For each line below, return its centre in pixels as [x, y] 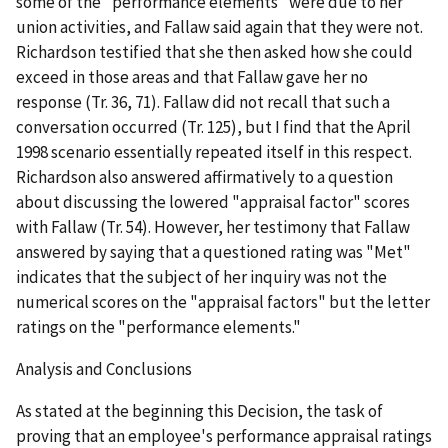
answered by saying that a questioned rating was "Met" [213, 251]
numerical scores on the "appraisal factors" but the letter [223, 301]
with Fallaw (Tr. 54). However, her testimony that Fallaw [213, 226]
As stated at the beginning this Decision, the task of [199, 410]
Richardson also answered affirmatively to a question [204, 176]
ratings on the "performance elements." [158, 326]
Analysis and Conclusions [104, 368]
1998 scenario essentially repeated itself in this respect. [214, 151]
